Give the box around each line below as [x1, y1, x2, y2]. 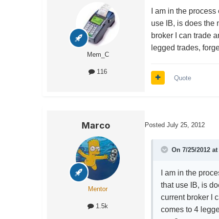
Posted [145, 121, 167, 129]
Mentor [88, 185, 108, 193]
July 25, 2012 [167, 121, 205, 129]
